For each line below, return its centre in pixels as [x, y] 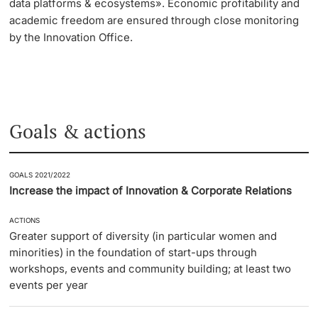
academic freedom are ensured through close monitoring [154, 21]
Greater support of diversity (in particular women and [143, 236]
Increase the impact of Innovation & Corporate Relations [151, 191]
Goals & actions [78, 131]
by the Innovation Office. [71, 38]
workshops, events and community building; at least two [150, 269]
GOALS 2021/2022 [40, 175]
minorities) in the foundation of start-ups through [133, 253]
